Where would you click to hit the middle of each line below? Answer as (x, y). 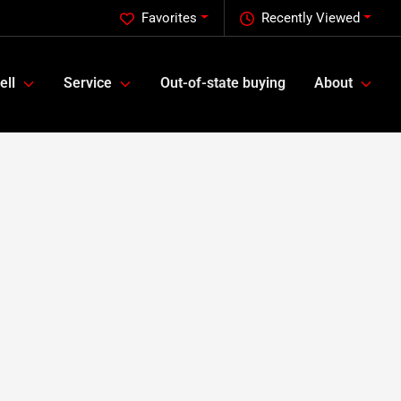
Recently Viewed (311, 18)
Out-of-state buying (223, 83)
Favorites (170, 18)
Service (88, 83)
